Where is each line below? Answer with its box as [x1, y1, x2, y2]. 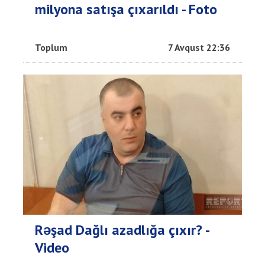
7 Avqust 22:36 [168, 41, 230, 53]
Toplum [35, 41, 67, 53]
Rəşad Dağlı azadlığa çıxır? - [35, 220, 209, 239]
